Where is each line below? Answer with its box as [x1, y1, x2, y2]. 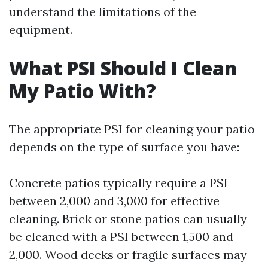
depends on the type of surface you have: [9, 139, 239, 154]
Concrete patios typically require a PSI [9, 175, 228, 190]
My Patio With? [9, 78, 156, 103]
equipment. [9, 22, 72, 37]
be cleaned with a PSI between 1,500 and [9, 229, 233, 244]
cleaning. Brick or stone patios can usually [9, 211, 247, 226]
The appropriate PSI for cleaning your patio [9, 121, 255, 136]
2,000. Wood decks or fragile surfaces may [9, 247, 247, 262]
